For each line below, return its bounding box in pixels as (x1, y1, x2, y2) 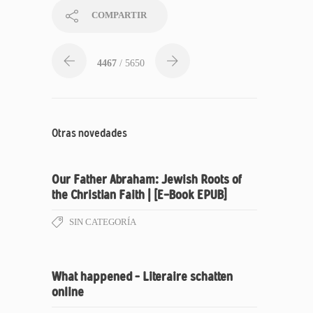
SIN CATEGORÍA (69, 217, 136, 227)
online (52, 284, 84, 300)
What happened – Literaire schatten (52, 269, 233, 284)
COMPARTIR (92, 10, 147, 20)
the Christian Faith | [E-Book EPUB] (52, 187, 227, 203)
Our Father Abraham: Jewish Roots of (52, 172, 242, 187)
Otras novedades (52, 126, 127, 140)
